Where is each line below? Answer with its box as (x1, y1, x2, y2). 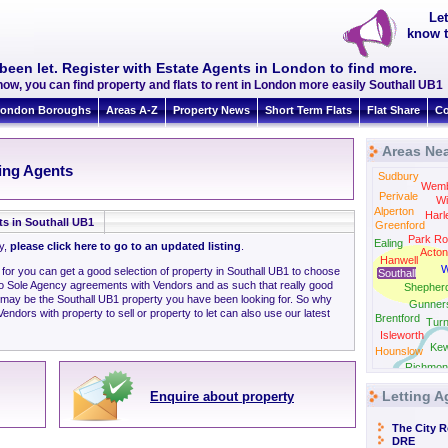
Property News (173, 104, 250, 116)
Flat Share (367, 104, 420, 116)
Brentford (375, 312, 420, 324)
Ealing (374, 237, 403, 249)
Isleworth (380, 329, 424, 341)
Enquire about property (150, 389, 294, 404)
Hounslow (375, 345, 423, 357)
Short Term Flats (265, 104, 352, 116)
